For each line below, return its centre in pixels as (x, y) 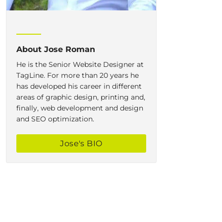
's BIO (91, 143)
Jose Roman (70, 49)
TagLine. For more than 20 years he (78, 75)
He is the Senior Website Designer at (80, 64)
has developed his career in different (79, 86)
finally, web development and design (80, 108)
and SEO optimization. (55, 119)
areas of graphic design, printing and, (81, 97)
